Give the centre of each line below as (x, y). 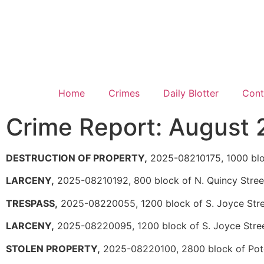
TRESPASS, (32, 203)
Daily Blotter (191, 93)
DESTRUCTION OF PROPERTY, (77, 158)
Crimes (124, 93)
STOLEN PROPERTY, (53, 248)
